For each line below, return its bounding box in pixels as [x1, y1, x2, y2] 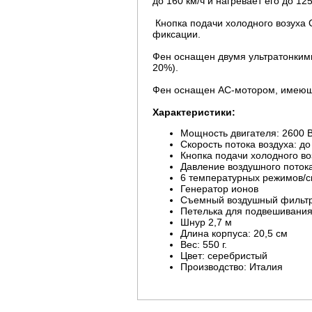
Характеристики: [153, 106, 235, 118]
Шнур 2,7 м [180, 216, 232, 228]
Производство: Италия [180, 260, 283, 272]
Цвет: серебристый [180, 249, 267, 261]
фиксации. [153, 28, 201, 40]
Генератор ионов [180, 182, 258, 194]
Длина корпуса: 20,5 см [180, 227, 288, 239]
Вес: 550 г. [180, 238, 227, 250]
